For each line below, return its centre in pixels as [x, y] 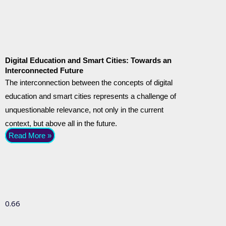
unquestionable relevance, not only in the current [84, 110]
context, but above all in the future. [61, 124]
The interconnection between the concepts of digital [89, 83]
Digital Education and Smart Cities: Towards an [88, 61]
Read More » [30, 136]
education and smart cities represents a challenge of [91, 96]
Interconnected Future [44, 71]
